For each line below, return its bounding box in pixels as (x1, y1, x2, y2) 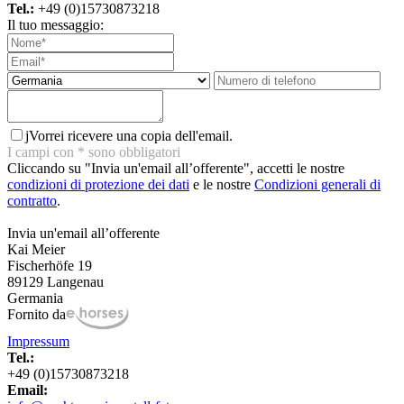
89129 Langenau (7, 273, 104, 289)
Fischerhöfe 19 (7, 257, 92, 273)
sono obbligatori (85, 143, 180, 160)
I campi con (7, 143, 78, 160)
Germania (7, 289, 63, 306)
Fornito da (7, 306, 66, 322)
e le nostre (189, 176, 254, 192)
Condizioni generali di (254, 176, 381, 192)
